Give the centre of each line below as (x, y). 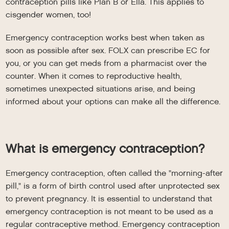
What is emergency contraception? (106, 148)
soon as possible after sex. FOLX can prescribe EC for (108, 50)
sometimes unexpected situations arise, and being (101, 89)
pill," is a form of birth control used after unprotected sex (113, 186)
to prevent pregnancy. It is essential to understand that (109, 199)
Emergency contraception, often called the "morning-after (114, 173)
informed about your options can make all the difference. (113, 101)
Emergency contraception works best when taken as (105, 38)
